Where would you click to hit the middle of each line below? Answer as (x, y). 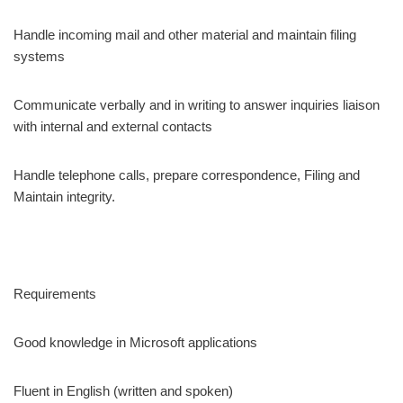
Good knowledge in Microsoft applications (135, 342)
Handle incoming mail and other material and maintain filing (185, 34)
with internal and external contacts (113, 126)
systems (39, 56)
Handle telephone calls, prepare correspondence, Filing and (187, 175)
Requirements (55, 293)
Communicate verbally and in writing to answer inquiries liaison (197, 104)
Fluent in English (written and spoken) (123, 390)
